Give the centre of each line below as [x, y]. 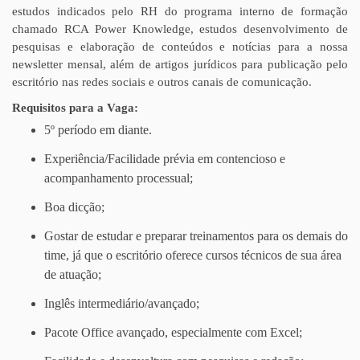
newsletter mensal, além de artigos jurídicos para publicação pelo [180, 64]
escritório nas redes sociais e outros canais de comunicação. [162, 82]
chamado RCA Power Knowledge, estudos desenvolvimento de [180, 29]
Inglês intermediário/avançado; [122, 303]
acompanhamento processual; [119, 178]
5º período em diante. [98, 130]
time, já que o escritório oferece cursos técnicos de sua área [193, 255]
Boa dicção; [74, 207]
